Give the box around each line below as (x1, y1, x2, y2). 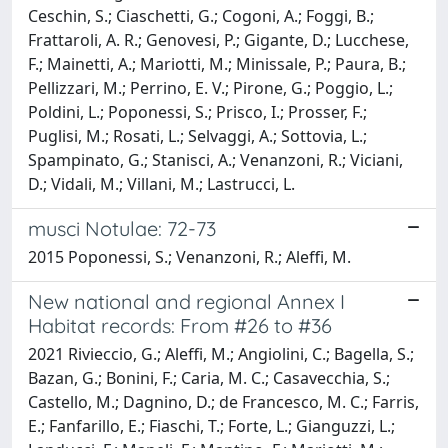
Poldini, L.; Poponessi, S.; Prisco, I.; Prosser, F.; (28, 100, 367, 123)
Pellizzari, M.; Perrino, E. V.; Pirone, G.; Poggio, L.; (28, 76, 393, 99)
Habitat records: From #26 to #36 (28, 312, 332, 338)
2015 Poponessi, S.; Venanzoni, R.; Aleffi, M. (28, 245, 351, 268)
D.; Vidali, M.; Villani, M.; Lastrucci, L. (28, 172, 295, 195)
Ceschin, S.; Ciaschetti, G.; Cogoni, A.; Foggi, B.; (28, 4, 374, 27)
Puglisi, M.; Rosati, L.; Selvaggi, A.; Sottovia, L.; (28, 124, 367, 147)
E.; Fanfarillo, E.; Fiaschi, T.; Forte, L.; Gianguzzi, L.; (28, 414, 395, 437)
